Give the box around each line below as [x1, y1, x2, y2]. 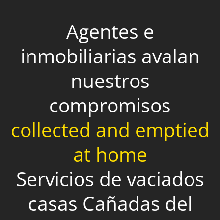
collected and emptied [10, 116, 210, 142]
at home [73, 140, 147, 167]
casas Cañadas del [27, 190, 192, 216]
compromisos [49, 91, 171, 118]
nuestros [70, 67, 150, 93]
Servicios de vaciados [16, 165, 204, 192]
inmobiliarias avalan [20, 42, 200, 69]
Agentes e [66, 18, 154, 44]
